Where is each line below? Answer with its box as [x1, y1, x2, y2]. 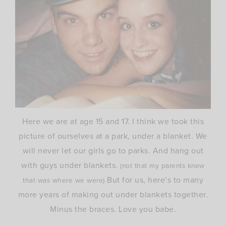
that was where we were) [23, 175, 105, 186]
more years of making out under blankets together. [18, 189, 208, 201]
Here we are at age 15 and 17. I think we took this [22, 116, 204, 128]
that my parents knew [134, 160, 205, 171]
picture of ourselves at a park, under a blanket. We [19, 130, 207, 142]
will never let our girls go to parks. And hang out [22, 145, 204, 157]
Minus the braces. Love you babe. [50, 203, 176, 215]
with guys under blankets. [21, 159, 121, 172]
